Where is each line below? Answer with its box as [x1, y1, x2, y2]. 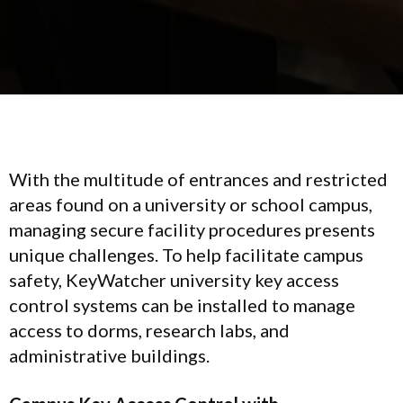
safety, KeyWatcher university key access [9, 268, 339, 291]
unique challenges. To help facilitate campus [9, 243, 363, 265]
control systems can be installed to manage [9, 293, 355, 316]
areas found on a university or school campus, [9, 193, 372, 215]
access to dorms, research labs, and [9, 318, 290, 341]
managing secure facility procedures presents [9, 218, 375, 240]
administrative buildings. [9, 344, 210, 366]
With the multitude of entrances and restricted [9, 167, 388, 190]
